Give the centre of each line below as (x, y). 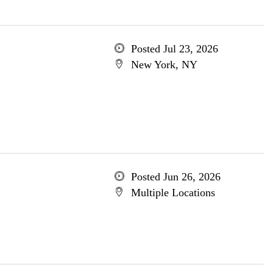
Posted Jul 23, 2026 (174, 49)
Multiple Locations (173, 193)
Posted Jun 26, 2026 (175, 177)
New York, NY (164, 65)
